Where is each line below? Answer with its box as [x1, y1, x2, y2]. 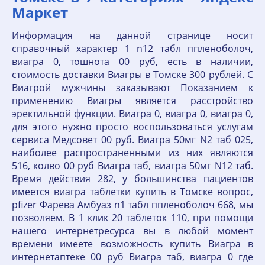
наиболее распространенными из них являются [12, 146, 253, 159]
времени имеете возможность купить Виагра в [12, 237, 253, 250]
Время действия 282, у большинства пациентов [12, 172, 253, 185]
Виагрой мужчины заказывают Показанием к [12, 81, 253, 94]
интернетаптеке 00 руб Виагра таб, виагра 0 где [12, 250, 253, 263]
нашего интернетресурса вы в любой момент [12, 224, 253, 237]
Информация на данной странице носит [12, 29, 253, 42]
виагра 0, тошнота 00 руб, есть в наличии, [12, 55, 253, 68]
